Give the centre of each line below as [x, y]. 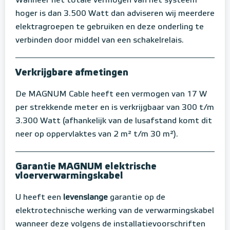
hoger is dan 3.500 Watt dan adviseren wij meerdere [115, 14]
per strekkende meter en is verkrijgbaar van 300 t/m [115, 108]
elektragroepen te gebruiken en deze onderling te [110, 27]
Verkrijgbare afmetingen [72, 73]
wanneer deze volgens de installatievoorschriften [110, 224]
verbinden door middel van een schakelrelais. [101, 40]
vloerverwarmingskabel [69, 176]
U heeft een [39, 197]
